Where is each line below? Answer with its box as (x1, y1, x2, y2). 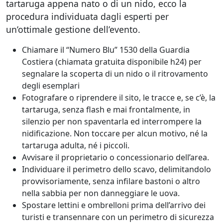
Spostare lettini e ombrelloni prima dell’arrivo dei (22, 200, 206, 211)
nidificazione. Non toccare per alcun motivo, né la (22, 128, 208, 139)
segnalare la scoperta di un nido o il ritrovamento (22, 68, 208, 79)
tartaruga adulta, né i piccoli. (22, 140, 129, 151)
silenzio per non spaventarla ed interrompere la (22, 116, 202, 127)
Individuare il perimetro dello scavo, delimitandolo (22, 164, 211, 175)
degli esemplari (22, 80, 80, 91)
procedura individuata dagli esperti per (6, 10, 169, 22)
